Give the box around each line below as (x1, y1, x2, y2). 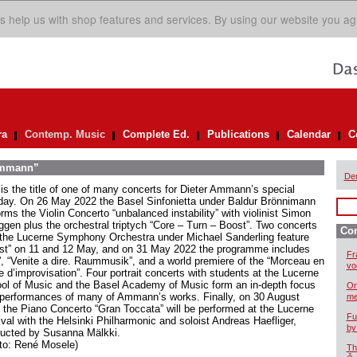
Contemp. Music (24, 128, 105, 140)
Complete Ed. (122, 128, 190, 140)
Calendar (286, 128, 331, 140)
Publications (206, 128, 269, 140)
